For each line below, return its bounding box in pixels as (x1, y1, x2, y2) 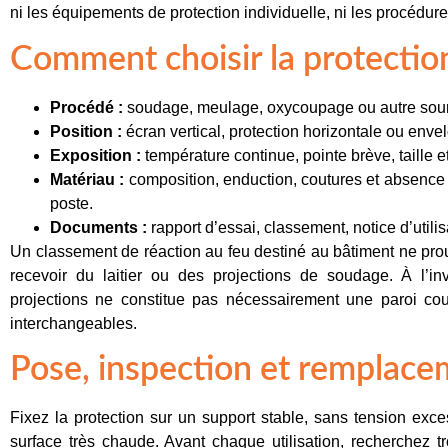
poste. (50, 194, 93, 212)
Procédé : (50, 98, 123, 116)
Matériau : (50, 170, 125, 188)
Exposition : (50, 146, 141, 164)
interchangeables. (10, 314, 137, 332)
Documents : (50, 218, 147, 236)
